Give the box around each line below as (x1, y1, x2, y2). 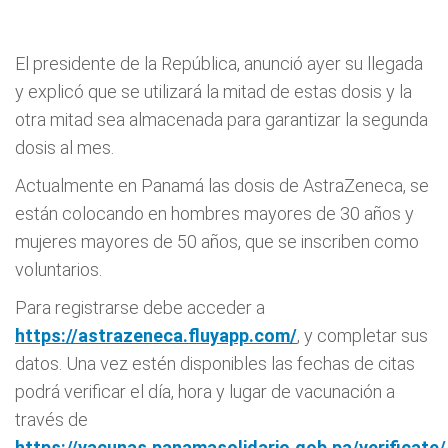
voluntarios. (15, 259, 102, 280)
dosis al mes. (15, 137, 114, 158)
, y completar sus (297, 325, 428, 346)
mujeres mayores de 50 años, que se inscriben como (15, 231, 419, 252)
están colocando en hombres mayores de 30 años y (15, 203, 414, 224)
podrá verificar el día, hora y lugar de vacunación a (15, 381, 395, 402)
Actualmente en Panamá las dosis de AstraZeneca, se (15, 175, 429, 196)
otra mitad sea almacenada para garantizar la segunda (15, 109, 428, 130)
